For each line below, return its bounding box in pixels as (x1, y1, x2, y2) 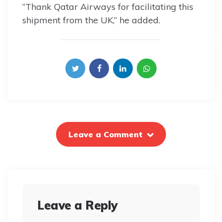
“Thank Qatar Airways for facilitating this (22, 1, 193, 13)
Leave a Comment (68, 129, 143, 140)
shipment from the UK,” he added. (22, 14, 160, 26)
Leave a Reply (37, 198, 117, 213)
